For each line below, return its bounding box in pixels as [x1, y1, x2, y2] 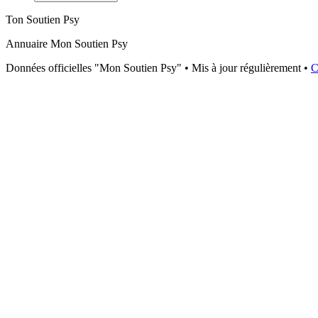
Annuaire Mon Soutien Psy [6, 38, 128, 50]
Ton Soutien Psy [6, 13, 79, 26]
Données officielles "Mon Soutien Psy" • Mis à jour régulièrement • [6, 62, 308, 75]
